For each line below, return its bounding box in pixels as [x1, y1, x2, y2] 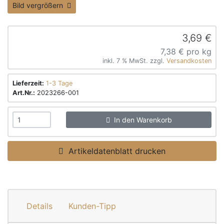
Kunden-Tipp [68, 201, 116, 211]
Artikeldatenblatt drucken [63, 146, 165, 156]
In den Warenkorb [109, 115, 172, 124]
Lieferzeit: [12, 79, 44, 87]
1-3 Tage [46, 79, 72, 87]
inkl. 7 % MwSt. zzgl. [102, 57, 166, 64]
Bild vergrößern [12, 1, 67, 9]
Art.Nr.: [12, 89, 35, 96]
